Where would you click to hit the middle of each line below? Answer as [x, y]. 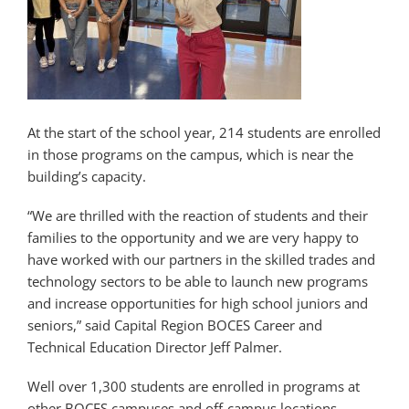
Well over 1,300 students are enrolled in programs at [194, 386]
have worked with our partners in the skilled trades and [201, 259]
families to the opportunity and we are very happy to [193, 237]
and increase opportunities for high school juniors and [198, 303]
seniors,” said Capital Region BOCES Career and [175, 325]
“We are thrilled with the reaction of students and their [198, 215]
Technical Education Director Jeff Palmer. [155, 347]
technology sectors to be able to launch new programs [198, 281]
